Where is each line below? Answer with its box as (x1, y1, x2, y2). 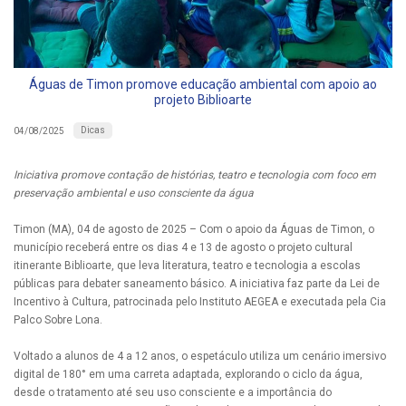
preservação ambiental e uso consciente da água (14, 187, 254, 200)
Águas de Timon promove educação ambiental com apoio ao (29, 77, 377, 92)
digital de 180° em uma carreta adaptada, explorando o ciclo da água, (14, 368, 362, 382)
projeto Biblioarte (154, 92, 252, 108)
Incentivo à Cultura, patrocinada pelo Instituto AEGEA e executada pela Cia (14, 295, 386, 309)
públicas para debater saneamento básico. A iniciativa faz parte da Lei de (14, 277, 380, 291)
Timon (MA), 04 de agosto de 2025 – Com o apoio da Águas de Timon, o (14, 223, 374, 237)
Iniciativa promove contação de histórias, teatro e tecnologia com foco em (14, 169, 376, 182)
